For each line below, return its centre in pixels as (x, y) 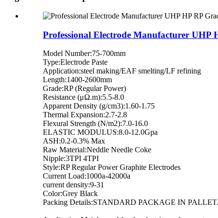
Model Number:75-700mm (84, 54)
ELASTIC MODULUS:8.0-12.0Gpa (100, 132)
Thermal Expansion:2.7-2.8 (85, 115)
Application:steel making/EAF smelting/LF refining (122, 71)
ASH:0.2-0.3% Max (74, 141)
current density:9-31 (73, 185)
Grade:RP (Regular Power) (84, 89)
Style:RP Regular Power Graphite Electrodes (112, 167)
